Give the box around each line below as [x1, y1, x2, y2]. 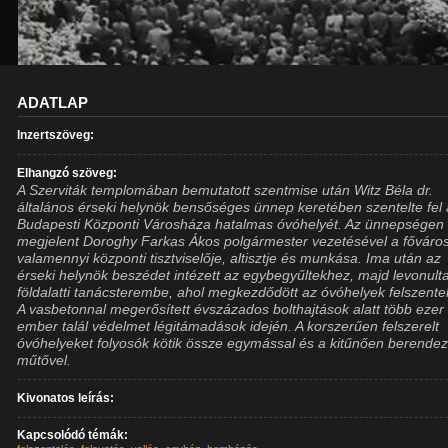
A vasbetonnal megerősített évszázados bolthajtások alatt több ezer [17, 301, 445, 317]
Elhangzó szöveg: [17, 167, 118, 179]
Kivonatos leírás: [17, 392, 115, 404]
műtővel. [17, 352, 72, 368]
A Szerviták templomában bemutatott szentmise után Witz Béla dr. [17, 182, 434, 198]
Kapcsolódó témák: [17, 429, 129, 441]
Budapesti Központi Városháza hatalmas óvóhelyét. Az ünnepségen [17, 216, 445, 232]
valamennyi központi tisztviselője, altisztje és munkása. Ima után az [17, 250, 442, 266]
